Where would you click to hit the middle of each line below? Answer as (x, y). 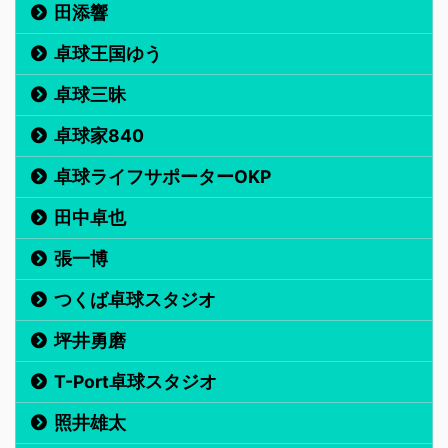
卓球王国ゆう (108, 54)
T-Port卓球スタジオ (135, 382)
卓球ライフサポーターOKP (162, 177)
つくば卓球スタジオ (135, 300)
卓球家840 (99, 136)
